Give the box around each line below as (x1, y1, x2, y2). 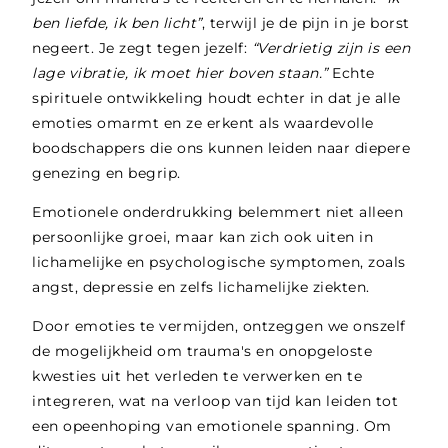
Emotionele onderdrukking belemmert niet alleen (32, 203, 404, 222)
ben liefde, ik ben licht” (32, 13, 202, 32)
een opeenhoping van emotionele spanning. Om (32, 417, 392, 436)
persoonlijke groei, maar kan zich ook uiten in (32, 228, 374, 247)
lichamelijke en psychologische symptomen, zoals (32, 253, 406, 272)
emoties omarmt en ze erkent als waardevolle (32, 113, 374, 132)
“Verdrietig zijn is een (251, 38, 411, 57)
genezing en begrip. (32, 163, 181, 182)
